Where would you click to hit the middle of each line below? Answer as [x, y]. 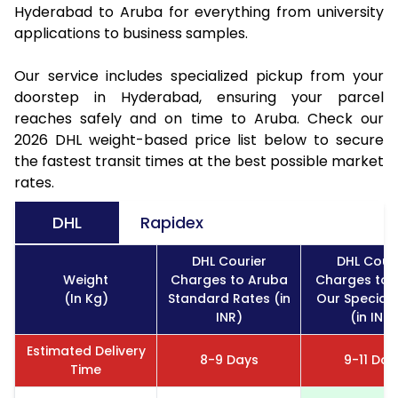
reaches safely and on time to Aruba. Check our [199, 118]
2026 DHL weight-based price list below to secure [199, 139]
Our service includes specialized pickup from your [199, 76]
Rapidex [172, 222]
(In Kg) [86, 298]
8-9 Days [229, 359]
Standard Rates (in [229, 298]
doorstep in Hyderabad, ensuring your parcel [199, 97]
